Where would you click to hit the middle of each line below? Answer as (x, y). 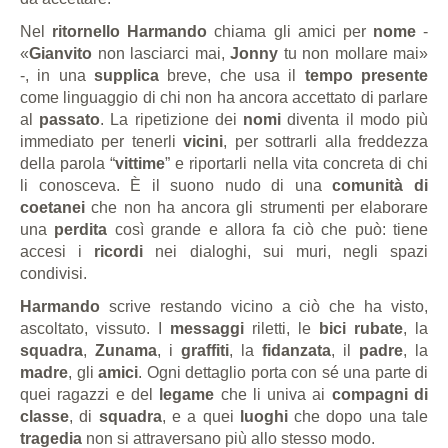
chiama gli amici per (290, 32)
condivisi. (53, 274)
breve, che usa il (232, 76)
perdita (81, 230)
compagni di (380, 395)
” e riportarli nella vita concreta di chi (297, 164)
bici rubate (361, 329)
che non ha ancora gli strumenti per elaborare (256, 208)
